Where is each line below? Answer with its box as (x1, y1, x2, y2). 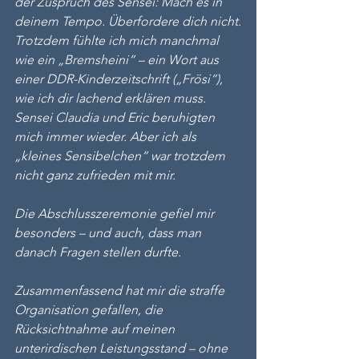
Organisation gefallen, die (14, 302, 166, 317)
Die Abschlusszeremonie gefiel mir (14, 206, 217, 221)
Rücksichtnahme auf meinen (14, 321, 178, 337)
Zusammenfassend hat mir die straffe (14, 283, 228, 298)
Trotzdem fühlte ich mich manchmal (14, 33, 222, 48)
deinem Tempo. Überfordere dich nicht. (14, 14, 241, 29)
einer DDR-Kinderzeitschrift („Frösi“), (14, 71, 226, 87)
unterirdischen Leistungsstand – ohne (14, 341, 231, 356)
